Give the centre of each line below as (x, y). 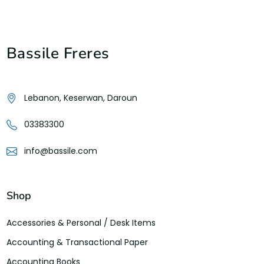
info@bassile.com (60, 151)
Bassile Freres (58, 54)
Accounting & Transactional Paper (77, 242)
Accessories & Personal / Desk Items (81, 223)
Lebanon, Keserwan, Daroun (80, 98)
